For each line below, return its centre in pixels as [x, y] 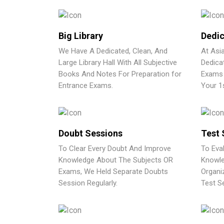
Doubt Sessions [90, 133]
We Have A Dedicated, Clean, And [113, 51]
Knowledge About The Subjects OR [116, 160]
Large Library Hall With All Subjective [118, 63]
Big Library [81, 36]
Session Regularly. [88, 183]
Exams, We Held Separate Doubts [113, 171]
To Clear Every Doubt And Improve [115, 148]
